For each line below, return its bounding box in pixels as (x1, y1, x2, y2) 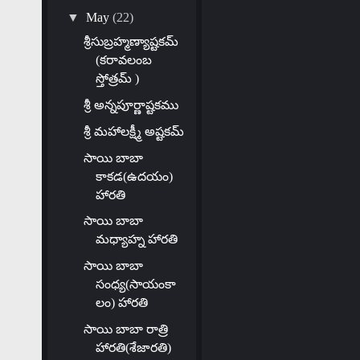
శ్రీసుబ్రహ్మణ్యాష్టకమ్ (83, 34, 178, 48)
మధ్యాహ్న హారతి (95, 232, 178, 247)
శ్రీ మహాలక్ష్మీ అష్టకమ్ (83, 124, 184, 138)
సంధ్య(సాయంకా (95, 277, 176, 292)
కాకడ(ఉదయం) (95, 169, 173, 183)
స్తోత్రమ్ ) (95, 71, 139, 85)
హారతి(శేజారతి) (95, 341, 171, 355)
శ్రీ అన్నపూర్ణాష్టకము (83, 97, 178, 112)
